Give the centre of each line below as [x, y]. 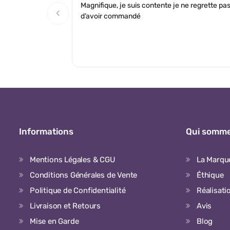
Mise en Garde [54, 221]
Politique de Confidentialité [78, 190]
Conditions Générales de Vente [84, 175]
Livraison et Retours [65, 206]
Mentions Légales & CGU [73, 160]
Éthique [210, 175]
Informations [46, 131]
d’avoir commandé [110, 16]
